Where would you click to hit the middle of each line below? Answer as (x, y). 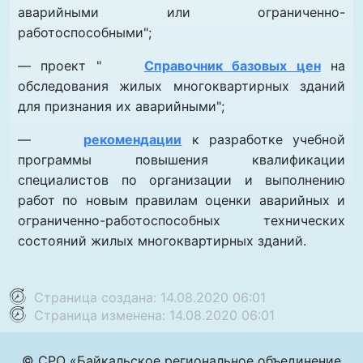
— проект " (60, 66)
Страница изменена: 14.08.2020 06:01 (152, 316)
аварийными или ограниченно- (181, 13)
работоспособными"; (85, 33)
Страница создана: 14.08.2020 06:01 (148, 298)
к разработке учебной (263, 140)
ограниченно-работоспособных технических (181, 221)
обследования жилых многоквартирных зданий (181, 86)
